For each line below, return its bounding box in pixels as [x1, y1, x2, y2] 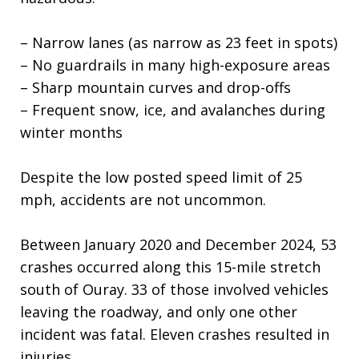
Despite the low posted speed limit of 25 [20, 167, 302, 187]
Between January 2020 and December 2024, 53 [20, 235, 337, 254]
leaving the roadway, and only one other [20, 302, 297, 321]
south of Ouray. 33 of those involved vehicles [20, 280, 329, 299]
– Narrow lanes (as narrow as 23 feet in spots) [20, 33, 337, 52]
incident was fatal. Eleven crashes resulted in [20, 325, 329, 344]
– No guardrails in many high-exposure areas [20, 55, 330, 75]
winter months [20, 123, 123, 142]
